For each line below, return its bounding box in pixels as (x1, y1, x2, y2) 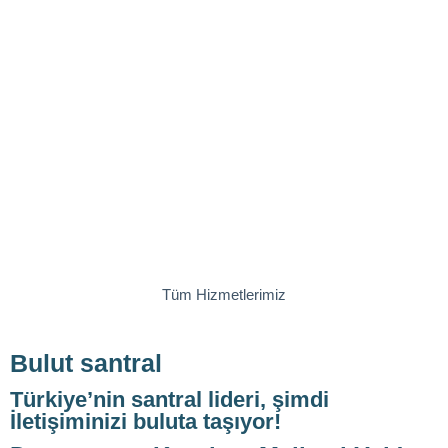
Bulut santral (10, 349, 162, 378)
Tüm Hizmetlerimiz (162, 286, 286, 304)
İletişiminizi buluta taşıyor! (10, 408, 281, 434)
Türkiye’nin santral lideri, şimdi (10, 386, 329, 412)
